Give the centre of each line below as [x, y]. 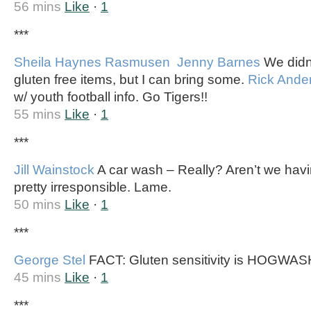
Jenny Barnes [219, 62]
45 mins [37, 277]
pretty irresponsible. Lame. [93, 187]
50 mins [37, 204]
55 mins [39, 114]
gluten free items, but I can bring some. [131, 79]
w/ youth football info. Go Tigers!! [111, 97]
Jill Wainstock [54, 170]
